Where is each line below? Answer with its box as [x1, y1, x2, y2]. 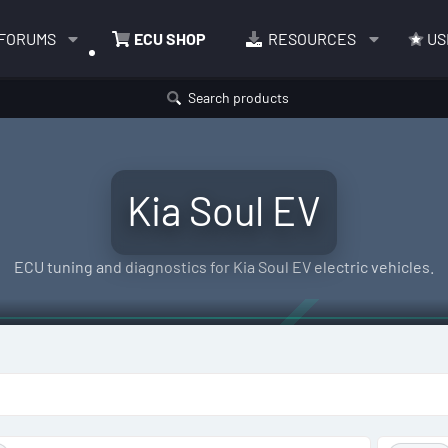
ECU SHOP [133, 28, 206, 48]
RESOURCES [268, 28, 357, 48]
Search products [187, 89, 289, 107]
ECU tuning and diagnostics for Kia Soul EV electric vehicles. [14, 257, 434, 277]
